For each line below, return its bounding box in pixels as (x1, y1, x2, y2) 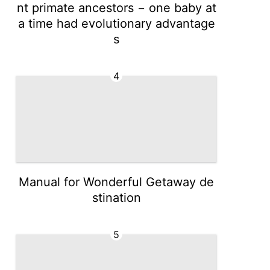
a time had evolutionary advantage (17, 16, 215, 31)
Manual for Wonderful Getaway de (19, 175, 215, 189)
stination (92, 190, 141, 205)
